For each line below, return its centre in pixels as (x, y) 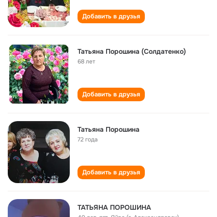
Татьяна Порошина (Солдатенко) (132, 51)
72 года (88, 139)
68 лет (86, 62)
